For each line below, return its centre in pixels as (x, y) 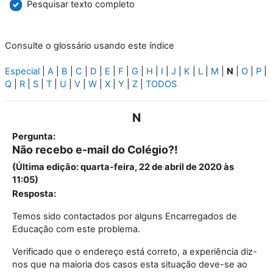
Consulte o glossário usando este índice (90, 46)
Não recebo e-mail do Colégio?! (95, 150)
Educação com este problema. (76, 229)
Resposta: (34, 194)
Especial (22, 72)
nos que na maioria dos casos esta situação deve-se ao (130, 265)
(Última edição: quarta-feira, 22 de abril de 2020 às (123, 167)
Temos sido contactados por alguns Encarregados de (125, 217)
